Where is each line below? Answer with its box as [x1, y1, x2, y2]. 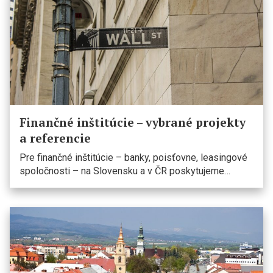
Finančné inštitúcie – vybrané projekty [19, 115, 246, 130]
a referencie [19, 130, 91, 146]
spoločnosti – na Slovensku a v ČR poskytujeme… [19, 165, 230, 177]
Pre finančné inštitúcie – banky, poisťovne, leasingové [19, 152, 247, 163]
